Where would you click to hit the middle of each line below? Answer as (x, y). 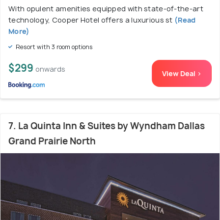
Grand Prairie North (52, 141)
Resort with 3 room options (54, 47)
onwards (50, 69)
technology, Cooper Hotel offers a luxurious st (91, 20)
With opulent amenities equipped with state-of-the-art (106, 8)
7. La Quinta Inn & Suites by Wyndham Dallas (107, 126)
